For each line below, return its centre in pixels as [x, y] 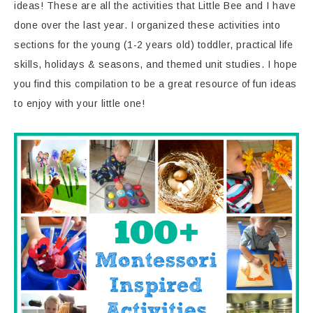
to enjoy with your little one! [79, 103]
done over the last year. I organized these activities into [147, 25]
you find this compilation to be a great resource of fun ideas [155, 84]
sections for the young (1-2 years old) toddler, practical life [153, 45]
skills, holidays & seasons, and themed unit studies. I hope [156, 64]
